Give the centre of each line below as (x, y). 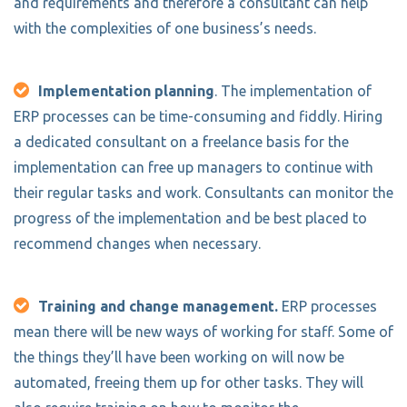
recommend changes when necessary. (139, 243)
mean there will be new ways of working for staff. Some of (203, 331)
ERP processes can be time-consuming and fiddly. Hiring (198, 116)
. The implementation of (293, 90)
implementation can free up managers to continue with (194, 167)
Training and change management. (158, 306)
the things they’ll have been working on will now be (179, 357)
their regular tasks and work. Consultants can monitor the (203, 192)
